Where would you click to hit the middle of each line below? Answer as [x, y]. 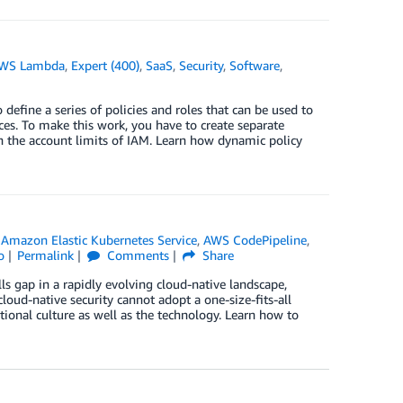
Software [255, 65]
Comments [137, 255]
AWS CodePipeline [255, 240]
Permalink [46, 255]
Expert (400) [106, 65]
